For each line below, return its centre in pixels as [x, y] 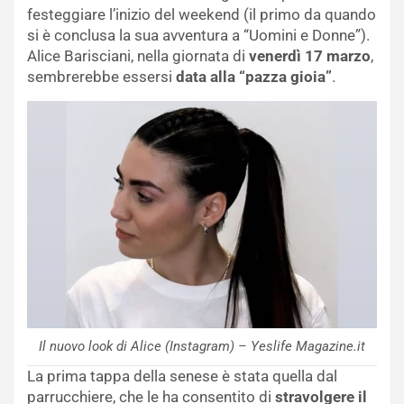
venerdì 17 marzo [310, 55]
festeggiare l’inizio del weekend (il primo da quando [202, 14]
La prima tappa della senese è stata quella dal [182, 376]
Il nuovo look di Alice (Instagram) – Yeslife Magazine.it [202, 346]
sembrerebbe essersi [101, 76]
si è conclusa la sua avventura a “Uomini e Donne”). [198, 35]
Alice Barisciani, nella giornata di [138, 55]
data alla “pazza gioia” [254, 76]
